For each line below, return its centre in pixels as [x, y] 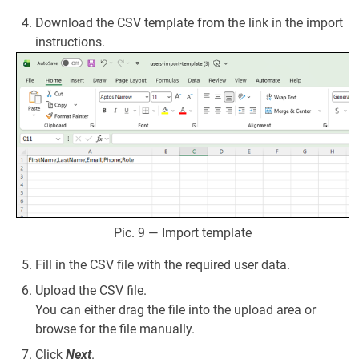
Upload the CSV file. [91, 291]
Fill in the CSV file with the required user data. [163, 265]
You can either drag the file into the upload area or [175, 310]
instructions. [70, 42]
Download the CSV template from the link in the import [189, 22]
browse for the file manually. [115, 329]
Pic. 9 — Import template [183, 233]
